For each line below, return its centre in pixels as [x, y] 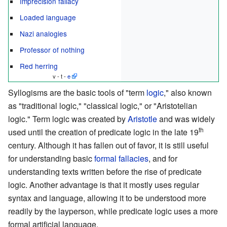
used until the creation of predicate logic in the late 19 [103, 132]
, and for [163, 158]
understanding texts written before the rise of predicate [105, 171]
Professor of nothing [52, 49]
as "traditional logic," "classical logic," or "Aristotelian [103, 105]
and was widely [186, 119]
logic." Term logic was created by [68, 119]
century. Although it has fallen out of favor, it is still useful [108, 145]
